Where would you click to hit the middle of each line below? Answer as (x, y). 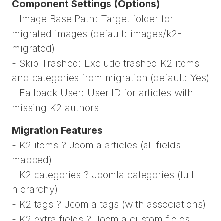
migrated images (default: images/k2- (97, 33)
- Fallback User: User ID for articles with (103, 92)
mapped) (32, 160)
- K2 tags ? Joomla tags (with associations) (109, 204)
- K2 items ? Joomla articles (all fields (96, 145)
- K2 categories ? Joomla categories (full (103, 174)
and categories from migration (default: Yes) (110, 78)
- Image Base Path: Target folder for (92, 18)
